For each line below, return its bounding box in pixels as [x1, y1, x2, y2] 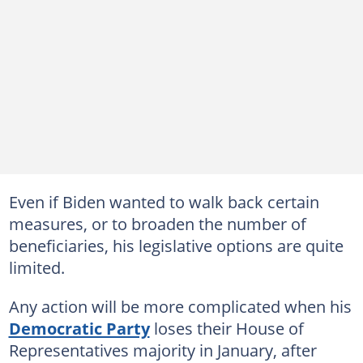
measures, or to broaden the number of [8, 211, 306, 235]
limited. [8, 255, 65, 279]
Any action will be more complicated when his [8, 294, 352, 318]
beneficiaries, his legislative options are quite [8, 233, 344, 257]
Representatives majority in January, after [8, 338, 317, 361]
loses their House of [149, 316, 304, 340]
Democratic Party [8, 316, 150, 340]
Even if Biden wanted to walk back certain [8, 190, 319, 213]
